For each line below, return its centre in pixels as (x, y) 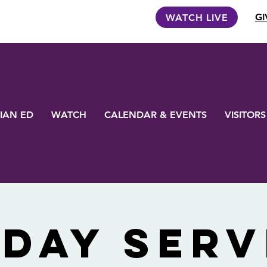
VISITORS (245, 114)
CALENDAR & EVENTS (155, 114)
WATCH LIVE (197, 17)
